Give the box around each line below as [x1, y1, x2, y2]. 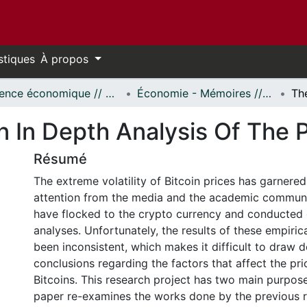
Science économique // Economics [106, 86, 114, 100]
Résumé [34, 151, 87, 167]
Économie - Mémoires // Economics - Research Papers [262, 86, 271, 100]
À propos [40, 52, 92, 66]
